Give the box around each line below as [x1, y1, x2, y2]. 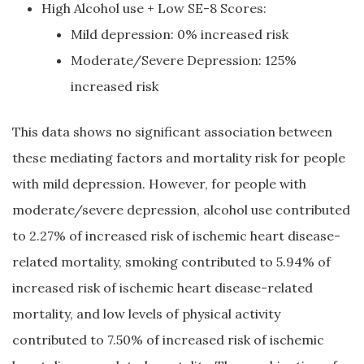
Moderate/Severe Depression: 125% [71, 52, 297, 68]
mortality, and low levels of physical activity [12, 305, 280, 322]
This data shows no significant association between [12, 123, 332, 140]
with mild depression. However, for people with [12, 175, 306, 192]
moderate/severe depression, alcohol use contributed [12, 201, 350, 218]
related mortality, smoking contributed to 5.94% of [12, 253, 331, 270]
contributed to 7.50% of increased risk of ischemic [12, 331, 324, 348]
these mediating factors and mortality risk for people [12, 149, 345, 166]
